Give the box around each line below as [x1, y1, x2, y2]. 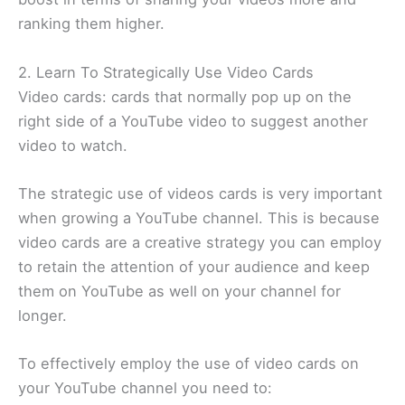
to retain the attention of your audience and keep [18, 257, 370, 276]
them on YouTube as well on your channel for [18, 281, 341, 300]
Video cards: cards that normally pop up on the [18, 87, 352, 106]
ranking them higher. [18, 14, 165, 33]
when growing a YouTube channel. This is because [18, 208, 380, 227]
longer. [18, 306, 67, 325]
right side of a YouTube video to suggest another [18, 111, 368, 130]
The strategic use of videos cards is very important [18, 184, 382, 202]
